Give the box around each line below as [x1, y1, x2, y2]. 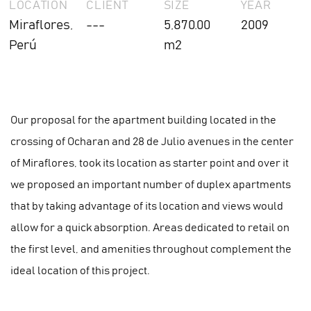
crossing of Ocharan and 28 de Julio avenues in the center [10, 135, 294, 147]
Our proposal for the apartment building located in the [10, 114, 276, 126]
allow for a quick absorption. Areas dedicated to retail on [10, 221, 289, 233]
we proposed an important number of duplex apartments [10, 178, 291, 190]
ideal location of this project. [10, 264, 150, 276]
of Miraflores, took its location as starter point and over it [10, 157, 289, 169]
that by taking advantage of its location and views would [10, 200, 283, 212]
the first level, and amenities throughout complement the [10, 243, 292, 255]
